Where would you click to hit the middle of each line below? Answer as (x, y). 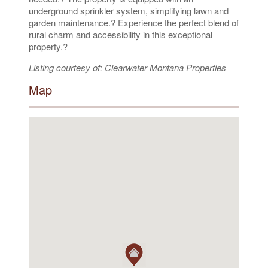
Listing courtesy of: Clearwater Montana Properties (127, 67)
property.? (48, 46)
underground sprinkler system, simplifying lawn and (129, 10)
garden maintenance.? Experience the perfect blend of (134, 22)
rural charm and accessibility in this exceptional (121, 34)
